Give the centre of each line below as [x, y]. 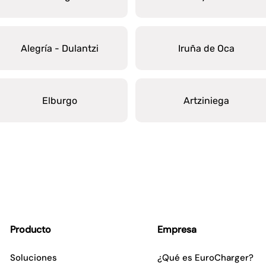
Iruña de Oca [206, 48]
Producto [31, 229]
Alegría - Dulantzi [60, 48]
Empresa [177, 229]
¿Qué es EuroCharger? [205, 258]
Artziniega [206, 100]
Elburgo [60, 100]
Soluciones [34, 258]
